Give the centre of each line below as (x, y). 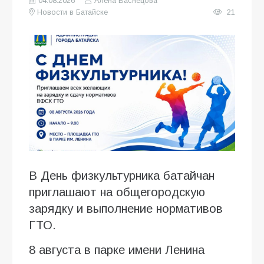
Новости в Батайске (73, 12)
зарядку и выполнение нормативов (126, 208)
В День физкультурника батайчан (122, 175)
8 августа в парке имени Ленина (117, 250)
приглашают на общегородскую (117, 192)
